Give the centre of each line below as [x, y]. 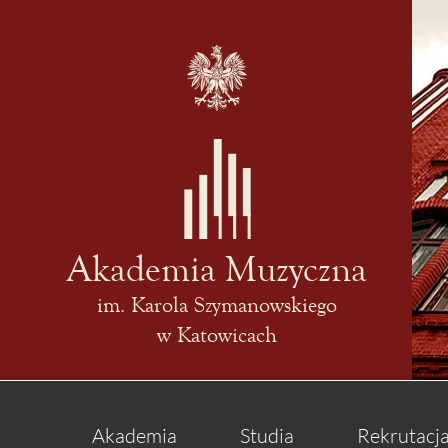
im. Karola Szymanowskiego [217, 305]
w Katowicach [217, 335]
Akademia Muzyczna [217, 269]
